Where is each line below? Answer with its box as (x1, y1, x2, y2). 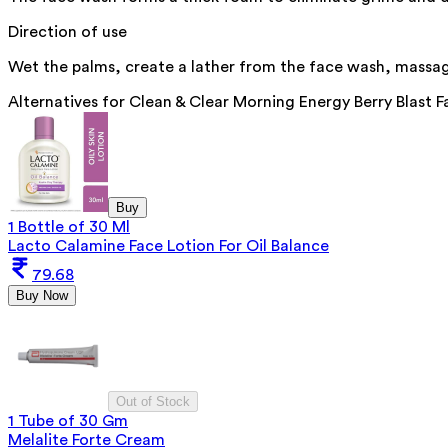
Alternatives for (8, 94, 129, 111)
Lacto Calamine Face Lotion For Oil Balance (8, 238, 329, 255)
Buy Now (16, 288, 68, 304)
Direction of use (8, 24, 127, 41)
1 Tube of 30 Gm (8, 413, 128, 430)
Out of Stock (116, 394, 190, 410)
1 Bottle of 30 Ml (8, 219, 130, 236)
